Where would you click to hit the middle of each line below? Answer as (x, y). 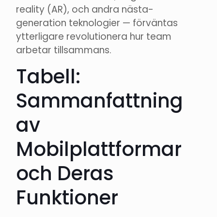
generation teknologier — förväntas (97, 23)
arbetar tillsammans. (64, 50)
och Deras (65, 174)
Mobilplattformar (99, 149)
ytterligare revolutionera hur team (94, 37)
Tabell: (48, 77)
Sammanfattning (100, 101)
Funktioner (67, 198)
